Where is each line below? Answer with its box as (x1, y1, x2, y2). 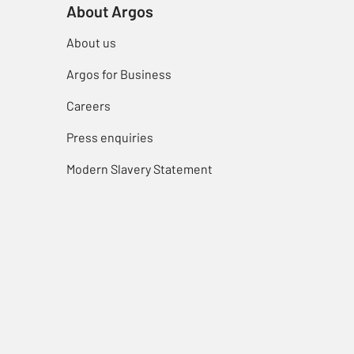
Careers (66, 98, 111, 114)
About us (66, 35, 116, 51)
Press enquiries (66, 130, 153, 145)
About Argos (66, 2, 153, 21)
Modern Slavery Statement (66, 161, 213, 177)
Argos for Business (66, 66, 171, 82)
